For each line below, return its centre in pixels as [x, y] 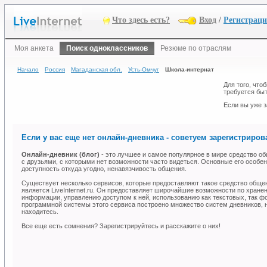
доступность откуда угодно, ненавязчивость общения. [104, 169]
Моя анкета [34, 48]
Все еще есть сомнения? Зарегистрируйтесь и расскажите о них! [121, 226]
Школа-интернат [190, 69]
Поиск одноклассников [107, 48]
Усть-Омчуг [144, 69]
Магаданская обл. [97, 69]
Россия [55, 69]
